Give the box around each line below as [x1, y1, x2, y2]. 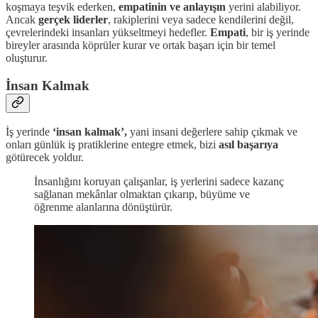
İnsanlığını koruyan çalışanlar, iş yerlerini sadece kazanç [34, 175, 284, 188]
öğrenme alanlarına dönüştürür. [34, 201, 172, 214]
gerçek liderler [38, 13, 108, 26]
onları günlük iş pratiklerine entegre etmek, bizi [6, 138, 219, 151]
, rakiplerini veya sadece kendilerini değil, [108, 13, 294, 26]
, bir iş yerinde [246, 26, 309, 38]
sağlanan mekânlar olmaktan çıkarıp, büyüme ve [34, 188, 250, 201]
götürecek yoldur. [6, 151, 84, 164]
